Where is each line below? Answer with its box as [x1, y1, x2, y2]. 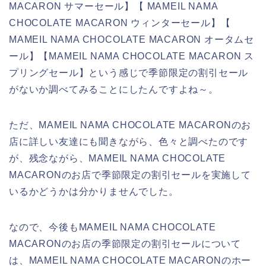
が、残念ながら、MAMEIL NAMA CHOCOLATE [9, 153, 226, 163]
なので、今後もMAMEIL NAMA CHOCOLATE [9, 221, 216, 232]
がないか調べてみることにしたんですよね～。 [9, 84, 218, 94]
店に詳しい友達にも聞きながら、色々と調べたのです [9, 136, 249, 147]
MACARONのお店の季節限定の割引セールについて [9, 238, 241, 249]
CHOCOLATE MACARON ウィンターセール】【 [9, 17, 231, 28]
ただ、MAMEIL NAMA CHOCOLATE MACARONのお [9, 119, 252, 130]
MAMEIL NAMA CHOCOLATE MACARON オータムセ [9, 34, 254, 45]
